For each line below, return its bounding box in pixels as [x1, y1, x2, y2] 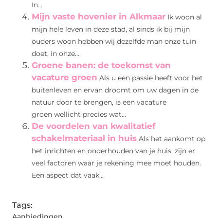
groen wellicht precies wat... [32, 110, 126, 119]
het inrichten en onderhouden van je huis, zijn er [32, 147, 195, 155]
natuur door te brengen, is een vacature [32, 98, 166, 107]
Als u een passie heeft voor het [99, 74, 203, 82]
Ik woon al [167, 13, 202, 21]
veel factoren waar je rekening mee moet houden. [32, 159, 201, 167]
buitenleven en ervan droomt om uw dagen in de [32, 86, 199, 94]
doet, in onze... [32, 50, 79, 58]
